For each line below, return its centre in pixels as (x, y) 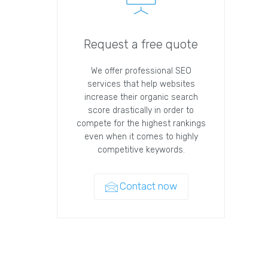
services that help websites (141, 84)
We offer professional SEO (141, 71)
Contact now (148, 186)
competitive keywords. (141, 150)
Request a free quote (141, 44)
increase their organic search (141, 97)
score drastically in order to (141, 110)
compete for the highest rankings (141, 124)
